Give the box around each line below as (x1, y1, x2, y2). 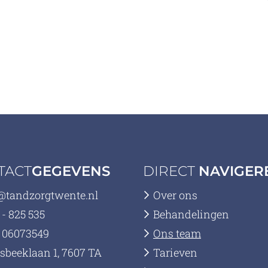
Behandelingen (153, 207, 229, 221)
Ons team (153, 226, 201, 240)
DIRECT (142, 163, 199, 179)
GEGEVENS (31, 163, 110, 179)
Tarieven (153, 245, 197, 260)
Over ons (153, 188, 197, 202)
